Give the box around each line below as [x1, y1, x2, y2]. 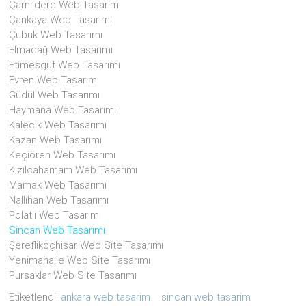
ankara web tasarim [61, 290, 151, 303]
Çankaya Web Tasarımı [9, 13, 113, 26]
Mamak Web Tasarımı [9, 178, 107, 191]
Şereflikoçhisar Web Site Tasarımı [9, 238, 164, 251]
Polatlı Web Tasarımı [9, 208, 102, 221]
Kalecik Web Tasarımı [9, 118, 107, 131]
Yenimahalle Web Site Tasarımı [9, 253, 151, 266]
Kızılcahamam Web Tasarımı [9, 163, 138, 176]
